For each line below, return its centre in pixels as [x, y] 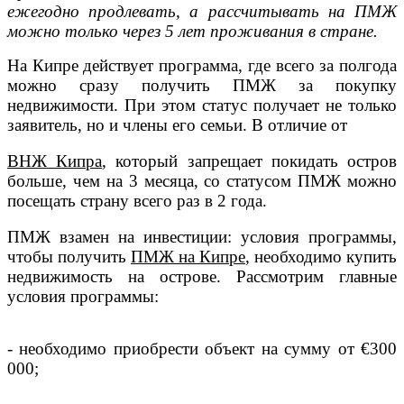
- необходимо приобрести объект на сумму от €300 [202, 348]
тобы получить [73, 256]
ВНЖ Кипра [55, 161]
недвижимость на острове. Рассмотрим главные [202, 276]
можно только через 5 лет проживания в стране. [193, 31]
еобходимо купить [330, 256]
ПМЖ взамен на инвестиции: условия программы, [202, 236]
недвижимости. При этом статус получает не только [202, 105]
